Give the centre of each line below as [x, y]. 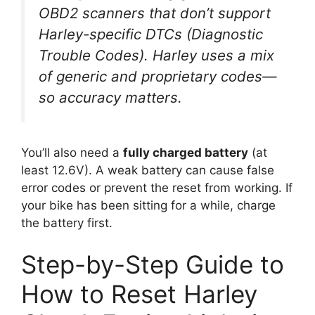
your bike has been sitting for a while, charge [148, 205]
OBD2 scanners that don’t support [155, 13]
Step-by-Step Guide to [153, 265]
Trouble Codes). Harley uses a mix [156, 56]
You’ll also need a [72, 152]
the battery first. [67, 223]
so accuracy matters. [110, 98]
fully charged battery [186, 152]
